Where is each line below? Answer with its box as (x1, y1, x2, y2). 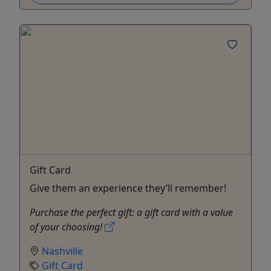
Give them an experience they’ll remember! (30, 181, 226, 195)
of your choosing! (30, 220, 105, 233)
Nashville (42, 244, 83, 258)
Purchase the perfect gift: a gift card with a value (30, 205, 233, 219)
